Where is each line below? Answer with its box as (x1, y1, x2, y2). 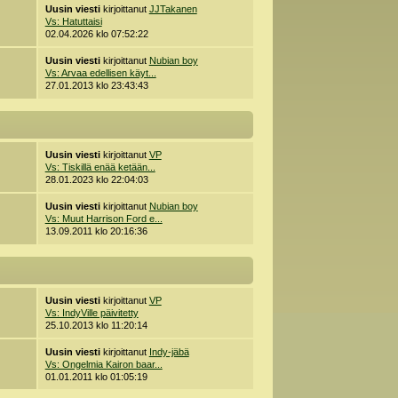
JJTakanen (148, 4, 197, 15)
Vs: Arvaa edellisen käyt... (44, 68, 156, 79)
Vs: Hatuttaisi (44, 16, 102, 28)
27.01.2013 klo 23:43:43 (44, 80, 148, 92)
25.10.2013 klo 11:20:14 (44, 320, 147, 331)
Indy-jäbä (148, 346, 189, 358)
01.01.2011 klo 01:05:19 (44, 371, 147, 383)
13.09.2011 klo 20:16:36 (44, 226, 147, 237)
